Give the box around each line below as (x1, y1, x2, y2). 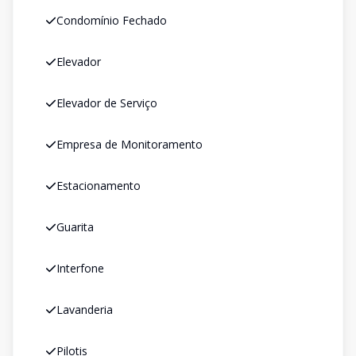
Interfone (56, 261, 104, 276)
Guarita (56, 219, 94, 234)
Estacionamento (56, 178, 141, 193)
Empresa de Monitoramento (56, 137, 203, 152)
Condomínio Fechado (56, 13, 167, 28)
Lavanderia (56, 302, 113, 317)
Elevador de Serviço (56, 95, 157, 110)
